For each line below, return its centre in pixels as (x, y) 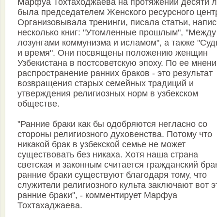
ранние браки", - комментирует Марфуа (97, 195)
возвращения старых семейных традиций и (106, 84)
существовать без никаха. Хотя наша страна (108, 155)
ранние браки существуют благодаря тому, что (112, 175)
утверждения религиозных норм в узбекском (108, 94)
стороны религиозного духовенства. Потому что (115, 134)
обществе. (39, 104)
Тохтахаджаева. (50, 206)
